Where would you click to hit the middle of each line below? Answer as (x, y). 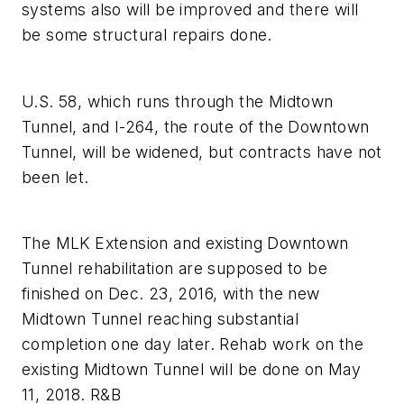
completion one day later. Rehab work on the (193, 344)
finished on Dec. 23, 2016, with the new (171, 294)
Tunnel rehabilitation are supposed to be (174, 269)
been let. (55, 177)
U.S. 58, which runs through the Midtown (178, 101)
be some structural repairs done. (147, 35)
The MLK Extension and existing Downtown (185, 243)
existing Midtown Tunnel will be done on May (192, 370)
